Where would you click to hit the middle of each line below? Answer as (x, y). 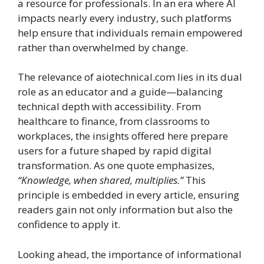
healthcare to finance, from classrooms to (114, 121)
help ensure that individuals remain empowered (130, 32)
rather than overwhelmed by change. (103, 47)
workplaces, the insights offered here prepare (123, 136)
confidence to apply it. (69, 225)
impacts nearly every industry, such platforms (125, 18)
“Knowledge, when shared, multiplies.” (100, 180)
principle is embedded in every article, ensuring (128, 195)
